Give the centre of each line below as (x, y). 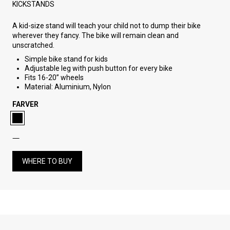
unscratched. (33, 45)
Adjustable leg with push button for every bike (99, 69)
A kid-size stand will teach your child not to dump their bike (107, 26)
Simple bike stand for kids (66, 59)
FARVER (25, 104)
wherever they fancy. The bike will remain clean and (95, 36)
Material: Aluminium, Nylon (68, 87)
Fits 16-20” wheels (54, 78)
